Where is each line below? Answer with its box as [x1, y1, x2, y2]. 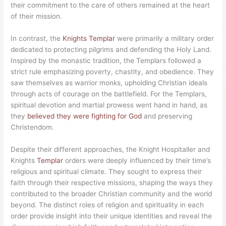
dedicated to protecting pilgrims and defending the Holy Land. [11, 45, 212, 54]
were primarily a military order [115, 34, 214, 43]
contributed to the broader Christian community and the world [11, 190, 212, 198]
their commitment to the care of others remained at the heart [11, 1, 210, 10]
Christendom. [11, 123, 54, 132]
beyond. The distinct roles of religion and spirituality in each [11, 201, 204, 209]
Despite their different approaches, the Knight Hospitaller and [11, 145, 210, 154]
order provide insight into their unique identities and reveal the [11, 212, 212, 220]
